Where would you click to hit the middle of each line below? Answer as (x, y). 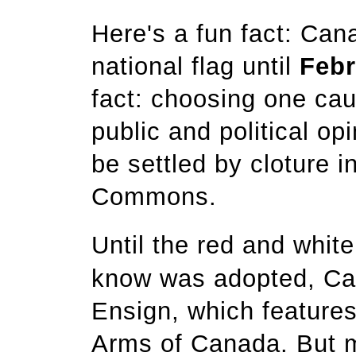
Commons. (158, 197)
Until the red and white (223, 245)
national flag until (195, 66)
